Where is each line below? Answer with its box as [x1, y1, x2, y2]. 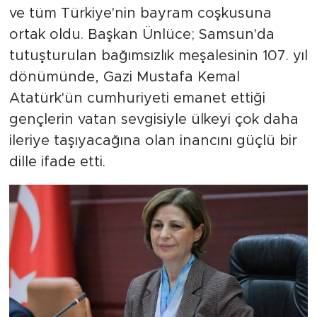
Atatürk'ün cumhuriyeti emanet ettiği [8, 91, 265, 105]
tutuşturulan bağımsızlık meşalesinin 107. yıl [8, 48, 308, 63]
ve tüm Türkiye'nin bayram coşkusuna [8, 6, 272, 21]
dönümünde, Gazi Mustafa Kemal [8, 69, 240, 84]
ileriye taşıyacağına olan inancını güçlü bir [8, 133, 297, 148]
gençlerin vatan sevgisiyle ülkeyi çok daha [8, 112, 299, 127]
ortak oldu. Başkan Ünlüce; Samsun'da [8, 27, 275, 42]
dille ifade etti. [8, 154, 105, 169]
